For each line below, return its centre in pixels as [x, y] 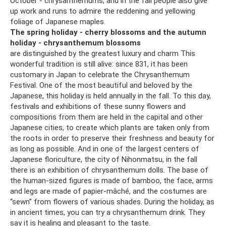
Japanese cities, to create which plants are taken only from [110, 127]
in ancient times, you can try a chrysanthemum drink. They [107, 212]
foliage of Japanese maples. [58, 21]
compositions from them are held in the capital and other [106, 117]
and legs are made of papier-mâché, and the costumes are [108, 191]
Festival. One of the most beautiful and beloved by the [101, 85]
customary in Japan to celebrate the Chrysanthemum [100, 74]
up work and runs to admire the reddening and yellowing [103, 11]
